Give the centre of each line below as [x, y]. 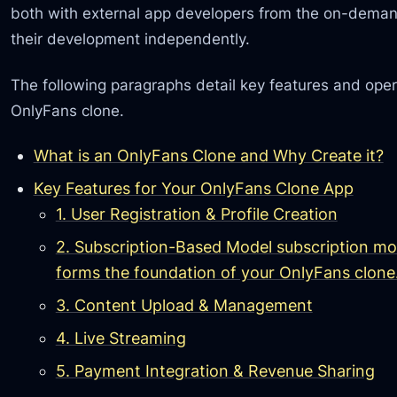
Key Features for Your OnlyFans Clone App [193, 189]
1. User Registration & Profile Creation [196, 214]
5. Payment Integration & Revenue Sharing [215, 371]
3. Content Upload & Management [184, 306]
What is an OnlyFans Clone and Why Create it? [208, 156]
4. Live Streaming [121, 339]
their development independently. [131, 39]
